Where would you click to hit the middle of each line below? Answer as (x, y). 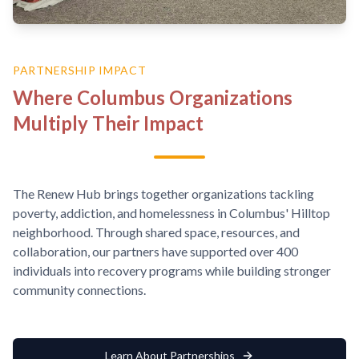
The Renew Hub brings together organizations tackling (163, 193)
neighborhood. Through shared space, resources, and (156, 232)
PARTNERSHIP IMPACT (80, 70)
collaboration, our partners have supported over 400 (155, 251)
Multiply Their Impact (108, 123)
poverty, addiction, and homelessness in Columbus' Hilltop (171, 212)
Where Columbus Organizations (153, 97)
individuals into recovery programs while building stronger (172, 270)
